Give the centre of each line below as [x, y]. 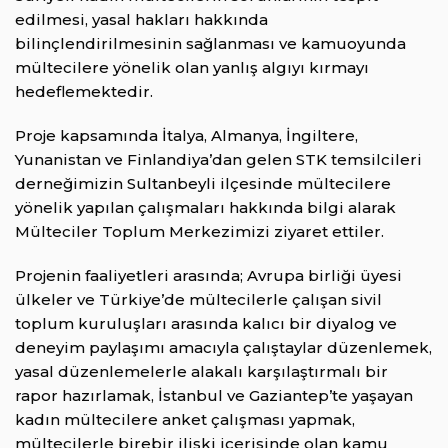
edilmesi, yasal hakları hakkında [141, 20]
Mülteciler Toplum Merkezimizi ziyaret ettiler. [199, 232]
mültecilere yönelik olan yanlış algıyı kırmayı [192, 68]
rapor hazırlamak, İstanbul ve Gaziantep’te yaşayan [214, 396]
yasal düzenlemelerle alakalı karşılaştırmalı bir [201, 372]
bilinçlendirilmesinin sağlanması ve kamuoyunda [210, 44]
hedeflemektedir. [84, 92]
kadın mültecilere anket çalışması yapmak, [185, 420]
